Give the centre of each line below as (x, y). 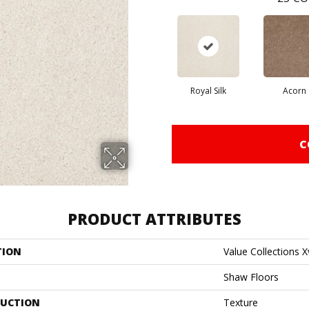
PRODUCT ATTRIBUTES (154, 219)
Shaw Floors (251, 277)
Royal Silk (208, 91)
